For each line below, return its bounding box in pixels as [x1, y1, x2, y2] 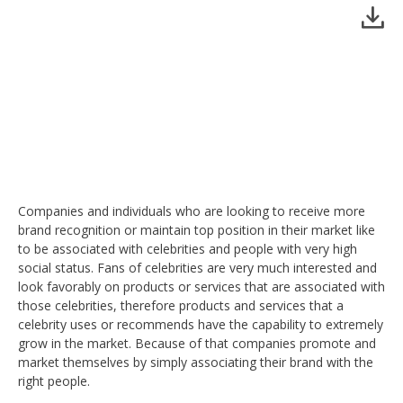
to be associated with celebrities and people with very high [18, 239, 357, 257]
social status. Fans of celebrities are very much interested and [18, 258, 377, 276]
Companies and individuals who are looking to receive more [18, 201, 365, 219]
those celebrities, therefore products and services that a [18, 296, 344, 314]
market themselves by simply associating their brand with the [18, 353, 373, 371]
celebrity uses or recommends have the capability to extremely [18, 315, 383, 333]
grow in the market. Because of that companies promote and [18, 334, 376, 352]
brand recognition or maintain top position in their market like [18, 220, 375, 238]
